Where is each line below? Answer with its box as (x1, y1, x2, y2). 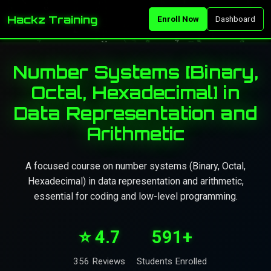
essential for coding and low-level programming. (33, 191, 238, 202)
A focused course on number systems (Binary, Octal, (25, 160, 246, 172)
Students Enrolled (137, 255, 207, 267)
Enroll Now (157, 14, 199, 24)
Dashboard (215, 14, 256, 24)
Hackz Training (7, 12, 97, 26)
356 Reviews (73, 255, 125, 267)
